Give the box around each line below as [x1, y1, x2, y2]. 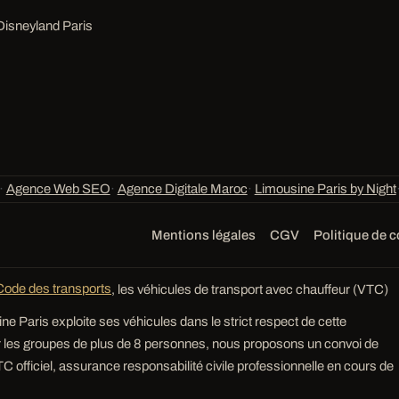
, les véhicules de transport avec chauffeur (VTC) [111, 281, 389, 297]
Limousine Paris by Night [254, 181, 396, 196]
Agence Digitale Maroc [117, 181, 248, 196]
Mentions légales [151, 227, 256, 242]
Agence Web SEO [5, 181, 110, 196]
